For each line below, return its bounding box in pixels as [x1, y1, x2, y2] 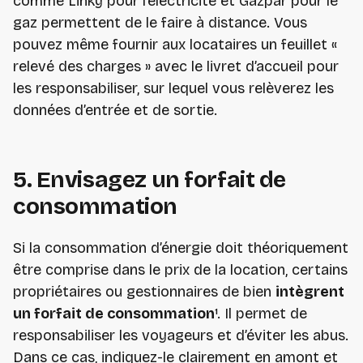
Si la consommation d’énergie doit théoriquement [13, 239, 348, 258]
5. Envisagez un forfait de [13, 166, 287, 194]
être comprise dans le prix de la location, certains [13, 261, 348, 280]
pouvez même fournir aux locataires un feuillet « [13, 36, 337, 54]
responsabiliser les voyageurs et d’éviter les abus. [13, 327, 348, 345]
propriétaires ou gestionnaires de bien [13, 283, 275, 301]
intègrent [275, 283, 344, 301]
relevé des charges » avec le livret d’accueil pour [13, 58, 339, 76]
